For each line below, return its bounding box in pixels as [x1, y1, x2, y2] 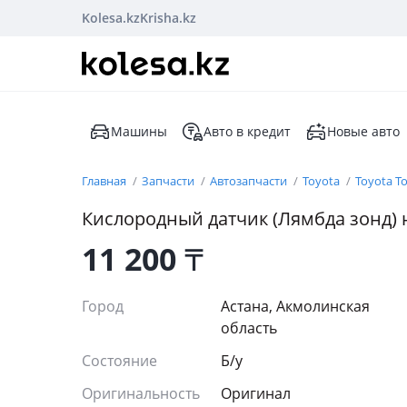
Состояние [82, 351, 161, 371]
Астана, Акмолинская [221, 296, 370, 316]
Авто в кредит [203, 123, 291, 140]
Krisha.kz [140, 9, 196, 26]
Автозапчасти [210, 173, 290, 189]
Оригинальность [82, 383, 200, 403]
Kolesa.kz [82, 9, 140, 26]
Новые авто [327, 123, 400, 140]
